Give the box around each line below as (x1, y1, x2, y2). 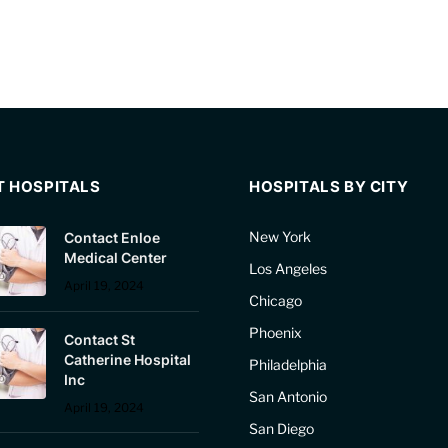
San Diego (249, 420, 314, 437)
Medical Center (64, 249, 167, 266)
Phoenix (249, 324, 302, 341)
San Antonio (249, 388, 327, 405)
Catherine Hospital (64, 351, 191, 369)
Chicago (249, 292, 302, 309)
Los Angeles (249, 260, 327, 277)
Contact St (64, 331, 135, 349)
